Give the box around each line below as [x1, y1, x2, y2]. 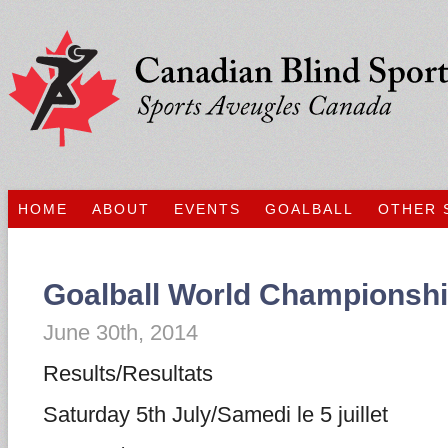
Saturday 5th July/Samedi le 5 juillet [43, 402, 388, 427]
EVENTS [174, 201, 241, 217]
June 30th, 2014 [43, 320, 198, 345]
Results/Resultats [43, 361, 213, 386]
